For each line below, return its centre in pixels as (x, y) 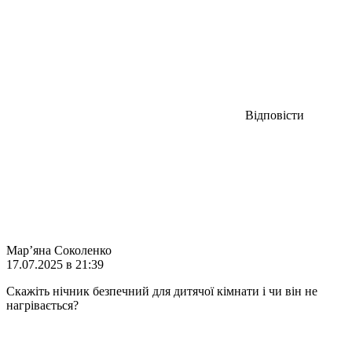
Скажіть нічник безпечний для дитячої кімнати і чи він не (162, 291)
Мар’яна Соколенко (59, 250)
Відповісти (275, 115)
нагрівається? (42, 305)
